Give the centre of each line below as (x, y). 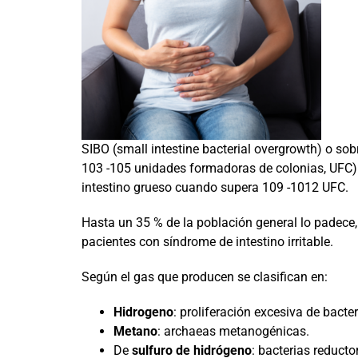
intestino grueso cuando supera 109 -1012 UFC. (215, 187)
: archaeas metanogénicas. (233, 331)
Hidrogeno (143, 312)
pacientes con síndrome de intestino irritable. (207, 242)
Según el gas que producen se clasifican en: (204, 277)
